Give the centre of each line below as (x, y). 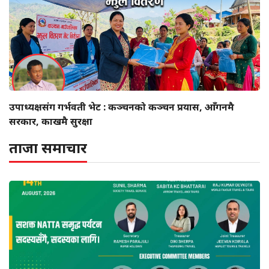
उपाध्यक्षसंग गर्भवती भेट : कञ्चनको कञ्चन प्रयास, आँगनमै (122, 107)
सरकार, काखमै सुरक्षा (51, 122)
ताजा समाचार (48, 148)
